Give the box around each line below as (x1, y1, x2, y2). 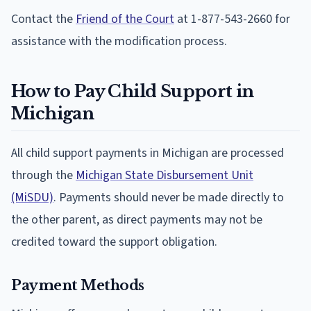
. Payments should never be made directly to (53, 188, 284, 206)
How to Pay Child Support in (11, 81, 254, 101)
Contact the (11, 10, 76, 28)
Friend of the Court (76, 10, 174, 28)
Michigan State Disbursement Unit (76, 166, 253, 184)
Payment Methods (11, 276, 144, 294)
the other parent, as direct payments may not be (11, 210, 262, 228)
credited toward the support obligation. (11, 233, 217, 251)
